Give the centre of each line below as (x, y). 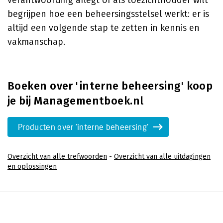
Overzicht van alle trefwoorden (57, 157)
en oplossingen (32, 167)
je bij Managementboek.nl (76, 101)
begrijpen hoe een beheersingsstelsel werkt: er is (108, 14)
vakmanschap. (36, 42)
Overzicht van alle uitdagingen (162, 157)
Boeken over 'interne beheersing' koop (110, 86)
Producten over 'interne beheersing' (83, 127)
